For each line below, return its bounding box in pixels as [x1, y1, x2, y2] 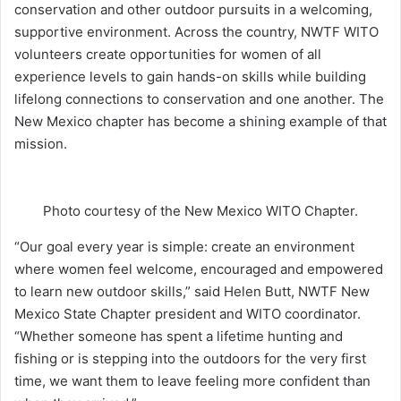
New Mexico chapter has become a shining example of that [14, 113, 387, 131]
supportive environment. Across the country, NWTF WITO [14, 23, 379, 41]
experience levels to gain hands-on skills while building [14, 68, 366, 86]
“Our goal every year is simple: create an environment [14, 238, 354, 256]
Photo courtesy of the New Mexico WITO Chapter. [43, 202, 358, 220]
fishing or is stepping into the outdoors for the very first [14, 350, 366, 368]
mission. [14, 135, 67, 153]
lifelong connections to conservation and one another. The [14, 90, 384, 108]
